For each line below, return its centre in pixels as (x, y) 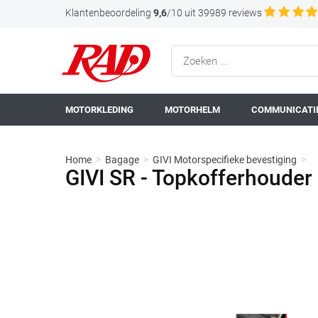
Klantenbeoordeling (108, 13)
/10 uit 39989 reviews (214, 13)
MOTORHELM (192, 110)
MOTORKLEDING (99, 110)
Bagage (122, 160)
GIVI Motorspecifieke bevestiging (225, 160)
